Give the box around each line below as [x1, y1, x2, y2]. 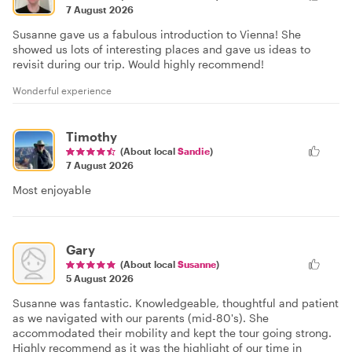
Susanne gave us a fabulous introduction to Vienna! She [13, 27, 301, 41]
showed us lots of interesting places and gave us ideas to [13, 42, 310, 56]
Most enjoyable [13, 182, 91, 196]
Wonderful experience [13, 84, 112, 96]
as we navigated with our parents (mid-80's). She [13, 310, 269, 324]
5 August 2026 [66, 272, 134, 284]
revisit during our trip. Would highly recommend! [13, 57, 264, 71]
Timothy [66, 128, 117, 144]
